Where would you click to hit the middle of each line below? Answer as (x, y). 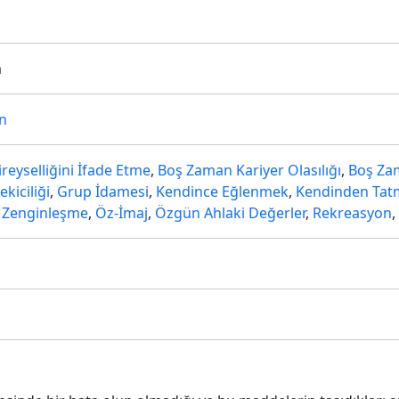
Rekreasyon (352, 213)
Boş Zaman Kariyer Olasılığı (249, 170)
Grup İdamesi (103, 191)
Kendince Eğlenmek (222, 191)
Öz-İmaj (122, 213)
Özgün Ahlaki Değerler (230, 213)
